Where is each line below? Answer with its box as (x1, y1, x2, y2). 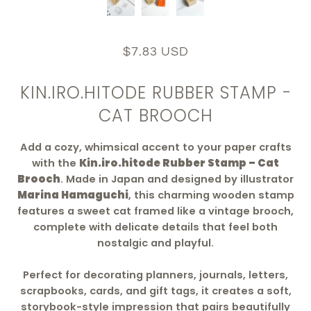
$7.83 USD (122, 45, 189, 58)
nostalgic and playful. (97, 236, 214, 251)
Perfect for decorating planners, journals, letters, (23, 268, 288, 283)
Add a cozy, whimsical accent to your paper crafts (19, 140, 292, 155)
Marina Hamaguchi (17, 188, 128, 203)
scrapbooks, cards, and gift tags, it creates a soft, (19, 284, 292, 299)
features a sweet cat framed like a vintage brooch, (17, 204, 294, 219)
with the (32, 156, 79, 171)
